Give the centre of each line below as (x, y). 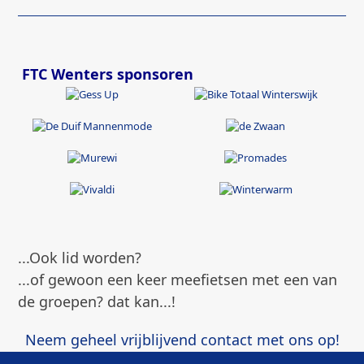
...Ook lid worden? (80, 257)
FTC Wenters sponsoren (108, 74)
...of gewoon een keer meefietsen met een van (178, 279)
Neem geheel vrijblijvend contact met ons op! (182, 339)
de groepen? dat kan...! (97, 301)
